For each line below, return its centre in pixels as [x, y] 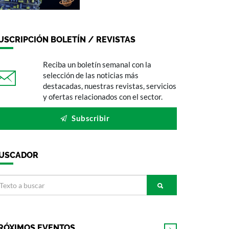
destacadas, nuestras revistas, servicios [109, 86]
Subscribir [89, 118]
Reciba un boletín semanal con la [97, 64]
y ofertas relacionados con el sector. [102, 97]
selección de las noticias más [90, 75]
